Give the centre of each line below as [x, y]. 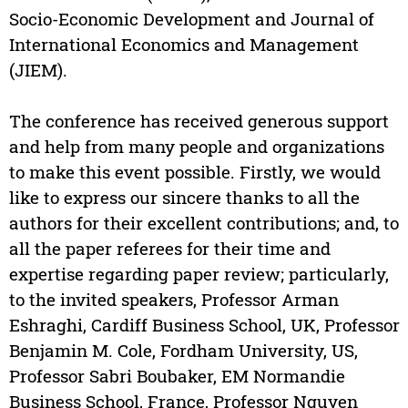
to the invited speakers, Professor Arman [173, 300]
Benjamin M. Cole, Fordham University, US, [183, 351]
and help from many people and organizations [196, 147]
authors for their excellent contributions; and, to [204, 223]
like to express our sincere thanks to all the [184, 198]
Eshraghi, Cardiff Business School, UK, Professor [204, 325]
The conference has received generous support [199, 121]
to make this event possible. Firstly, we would [194, 172]
